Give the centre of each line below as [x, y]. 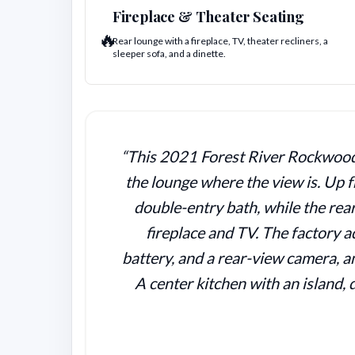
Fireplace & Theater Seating [208, 17]
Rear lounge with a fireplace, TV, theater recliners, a [220, 41]
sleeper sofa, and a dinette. [169, 54]
